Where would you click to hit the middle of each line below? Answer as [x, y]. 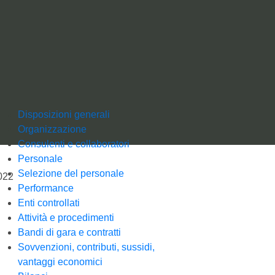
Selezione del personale [71, 173]
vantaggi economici [60, 262]
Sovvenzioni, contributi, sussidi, [86, 247]
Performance [46, 188]
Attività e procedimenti [66, 218]
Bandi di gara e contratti [69, 232]
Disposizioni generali [64, 114]
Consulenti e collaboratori [74, 144]
